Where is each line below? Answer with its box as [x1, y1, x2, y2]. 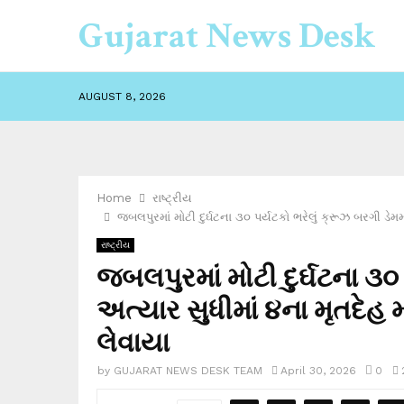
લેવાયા [96, 323, 170, 359]
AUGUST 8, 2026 [78, 90, 166, 103]
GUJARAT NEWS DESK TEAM [114, 364, 262, 377]
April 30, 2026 [280, 364, 356, 377]
